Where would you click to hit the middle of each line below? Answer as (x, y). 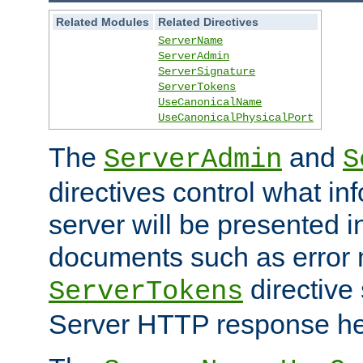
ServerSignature (207, 71)
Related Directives (209, 21)
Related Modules (103, 21)
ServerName (191, 40)
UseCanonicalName (210, 102)
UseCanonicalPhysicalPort (236, 117)
